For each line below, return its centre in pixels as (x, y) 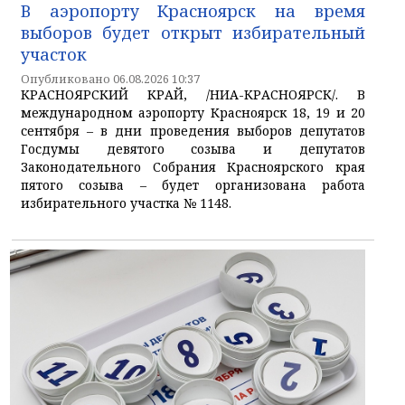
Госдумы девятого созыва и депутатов (193, 148)
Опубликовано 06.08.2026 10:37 (110, 79)
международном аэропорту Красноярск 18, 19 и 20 (193, 112)
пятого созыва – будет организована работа (193, 184)
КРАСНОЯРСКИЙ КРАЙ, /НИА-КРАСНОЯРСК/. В (193, 94)
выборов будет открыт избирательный (193, 32)
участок (54, 54)
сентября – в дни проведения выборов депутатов (193, 130)
